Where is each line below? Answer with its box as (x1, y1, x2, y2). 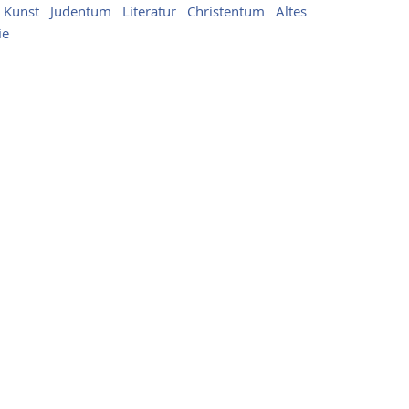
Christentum (187, 2, 265, 20)
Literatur (122, 2, 176, 20)
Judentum (50, 2, 111, 20)
